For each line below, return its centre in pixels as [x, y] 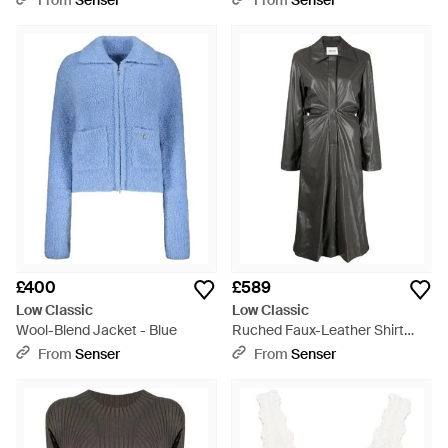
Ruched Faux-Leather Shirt [318, 330]
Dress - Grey [272, 350]
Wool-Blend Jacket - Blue [96, 330]
